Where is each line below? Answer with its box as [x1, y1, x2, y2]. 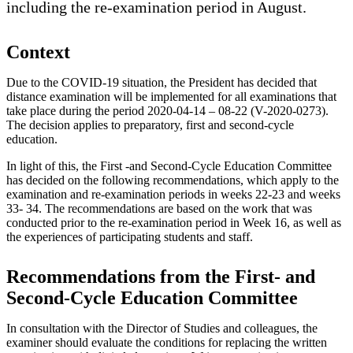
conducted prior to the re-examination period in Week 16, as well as [6, 215, 341, 229]
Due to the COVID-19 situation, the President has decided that [6, 75, 317, 89]
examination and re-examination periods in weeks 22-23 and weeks [6, 187, 340, 201]
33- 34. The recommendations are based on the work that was [6, 201, 312, 215]
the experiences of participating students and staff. [6, 229, 253, 243]
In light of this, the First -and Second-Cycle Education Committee [6, 158, 332, 173]
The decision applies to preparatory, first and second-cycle [6, 117, 294, 132]
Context [6, 41, 70, 62]
